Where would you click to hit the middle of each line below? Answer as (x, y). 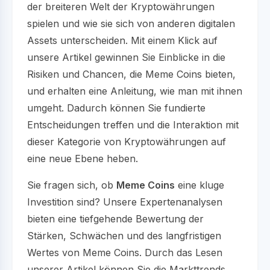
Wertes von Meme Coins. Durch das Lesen (125, 253)
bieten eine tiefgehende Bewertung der (115, 219)
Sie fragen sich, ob (72, 185)
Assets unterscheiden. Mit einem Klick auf (122, 40)
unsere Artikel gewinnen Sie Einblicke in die (126, 57)
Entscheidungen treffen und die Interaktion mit (133, 125)
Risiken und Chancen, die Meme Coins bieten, (131, 74)
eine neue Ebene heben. (83, 159)
